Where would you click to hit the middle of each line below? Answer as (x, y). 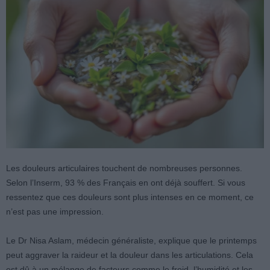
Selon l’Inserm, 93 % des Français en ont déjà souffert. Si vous (126, 183)
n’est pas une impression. (55, 212)
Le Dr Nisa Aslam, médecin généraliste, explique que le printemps (131, 240)
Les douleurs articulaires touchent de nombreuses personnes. (124, 168)
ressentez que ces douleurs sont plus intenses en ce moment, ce (130, 197)
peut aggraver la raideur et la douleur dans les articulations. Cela (130, 255)
